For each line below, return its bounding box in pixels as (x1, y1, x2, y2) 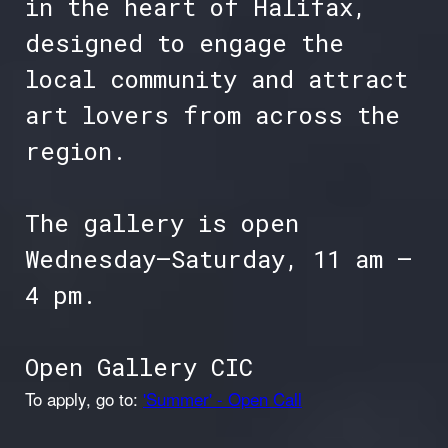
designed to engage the (24, 27, 344, 60)
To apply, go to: (24, 386, 138, 412)
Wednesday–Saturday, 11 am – (24, 243, 412, 276)
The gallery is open (24, 207, 299, 240)
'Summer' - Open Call (142, 386, 302, 412)
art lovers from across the (24, 99, 400, 132)
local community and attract (24, 63, 408, 96)
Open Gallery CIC (24, 351, 253, 384)
